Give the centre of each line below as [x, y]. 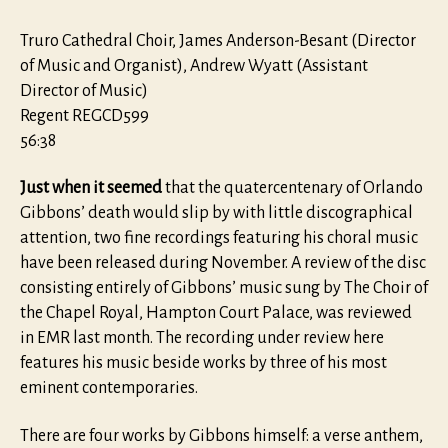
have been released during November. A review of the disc [223, 263]
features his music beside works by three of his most [203, 363]
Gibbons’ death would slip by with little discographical [216, 213]
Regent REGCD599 [84, 115]
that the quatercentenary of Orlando [292, 188]
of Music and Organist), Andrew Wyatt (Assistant [194, 65]
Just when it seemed [91, 188]
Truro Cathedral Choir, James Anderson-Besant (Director [218, 40]
